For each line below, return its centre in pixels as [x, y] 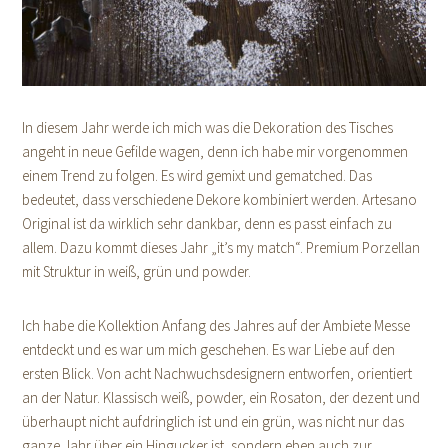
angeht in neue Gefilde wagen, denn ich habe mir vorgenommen [215, 151]
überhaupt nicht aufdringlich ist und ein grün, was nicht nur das [213, 421]
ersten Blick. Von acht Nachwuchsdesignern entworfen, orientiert [217, 373]
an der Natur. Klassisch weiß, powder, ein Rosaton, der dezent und [221, 397]
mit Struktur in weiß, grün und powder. [137, 271]
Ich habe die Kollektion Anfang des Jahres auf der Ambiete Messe [216, 325]
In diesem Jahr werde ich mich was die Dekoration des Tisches [208, 127]
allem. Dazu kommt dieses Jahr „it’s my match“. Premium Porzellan [221, 247]
